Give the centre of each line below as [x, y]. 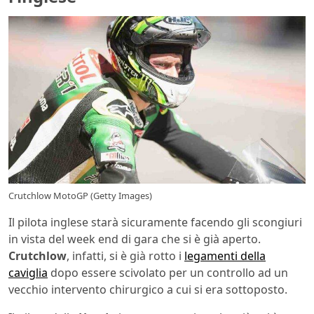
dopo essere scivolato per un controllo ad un [168, 272]
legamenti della [225, 255]
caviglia [28, 272]
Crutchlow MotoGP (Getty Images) [80, 195]
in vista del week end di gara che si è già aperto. [135, 239]
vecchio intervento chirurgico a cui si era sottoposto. [148, 289]
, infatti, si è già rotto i [125, 255]
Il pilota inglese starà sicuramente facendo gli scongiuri [155, 222]
